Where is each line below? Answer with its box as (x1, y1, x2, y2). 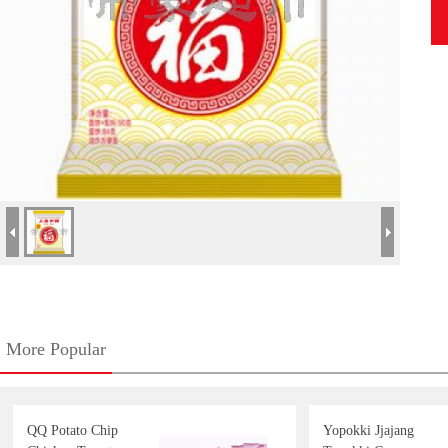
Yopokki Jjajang (323, 423, 414, 438)
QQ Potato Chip (27, 423, 118, 438)
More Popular (6, 339, 106, 359)
